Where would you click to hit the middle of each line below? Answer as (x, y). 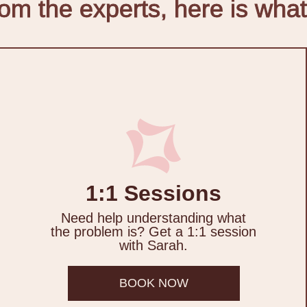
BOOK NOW (153, 283)
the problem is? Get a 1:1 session (153, 232)
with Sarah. (153, 246)
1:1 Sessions (153, 194)
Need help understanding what (153, 218)
